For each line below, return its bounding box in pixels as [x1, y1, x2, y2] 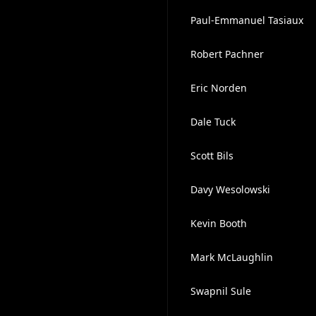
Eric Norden [190, 81, 247, 95]
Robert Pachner [190, 47, 264, 61]
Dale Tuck [190, 115, 236, 128]
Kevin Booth [190, 217, 247, 230]
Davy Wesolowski [190, 183, 270, 196]
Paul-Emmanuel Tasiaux [190, 13, 303, 27]
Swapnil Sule [190, 284, 251, 298]
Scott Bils [190, 149, 233, 162]
